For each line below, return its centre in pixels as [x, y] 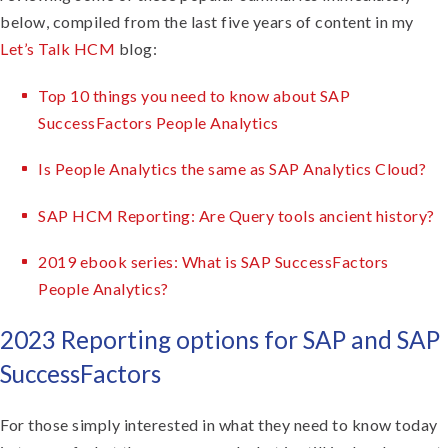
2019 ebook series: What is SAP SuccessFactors [213, 262]
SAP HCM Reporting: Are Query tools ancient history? [236, 215]
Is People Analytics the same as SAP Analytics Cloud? [232, 169]
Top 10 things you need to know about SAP [194, 95]
